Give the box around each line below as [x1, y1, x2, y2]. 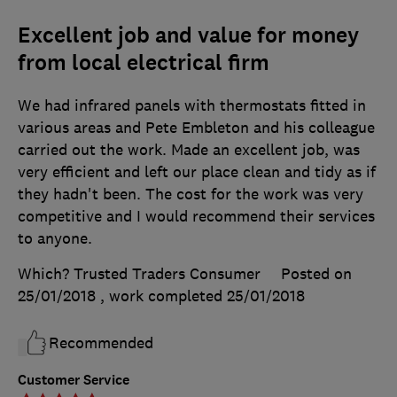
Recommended [49, 333, 153, 354]
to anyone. [18, 229, 92, 249]
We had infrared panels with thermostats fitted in [18, 96, 366, 116]
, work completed [100, 286, 227, 307]
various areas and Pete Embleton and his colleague [18, 118, 375, 138]
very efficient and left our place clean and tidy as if [18, 162, 376, 183]
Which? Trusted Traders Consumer [18, 264, 261, 284]
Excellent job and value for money [18, 21, 359, 51]
